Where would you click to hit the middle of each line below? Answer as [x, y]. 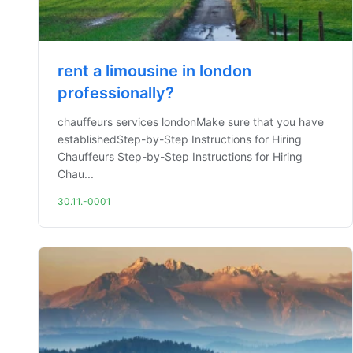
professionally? [116, 93]
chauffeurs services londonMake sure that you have [191, 122]
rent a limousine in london [154, 71]
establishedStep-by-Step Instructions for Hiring [180, 139]
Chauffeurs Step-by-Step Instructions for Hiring [180, 156]
